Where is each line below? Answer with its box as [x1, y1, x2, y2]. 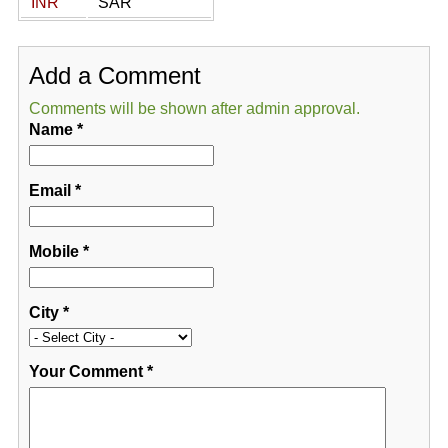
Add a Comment [28, 62, 201, 89]
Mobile [28, 243, 79, 260]
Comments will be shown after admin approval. [28, 100, 360, 117]
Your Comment [28, 363, 143, 380]
